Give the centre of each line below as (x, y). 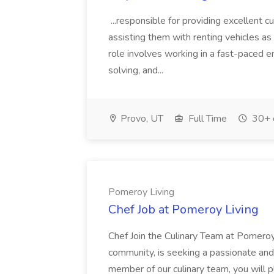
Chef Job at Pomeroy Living (183, 209)
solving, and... (137, 70)
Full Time (206, 119)
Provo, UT (141, 119)
